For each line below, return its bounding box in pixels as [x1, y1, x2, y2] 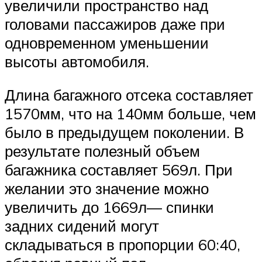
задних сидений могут [5, 216, 159, 236]
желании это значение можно [5, 179, 209, 198]
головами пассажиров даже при [5, 14, 225, 33]
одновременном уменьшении [5, 33, 209, 52]
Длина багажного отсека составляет [5, 85, 253, 105]
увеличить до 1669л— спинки [5, 198, 214, 217]
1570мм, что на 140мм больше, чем [5, 104, 256, 123]
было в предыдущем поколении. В [5, 123, 244, 142]
